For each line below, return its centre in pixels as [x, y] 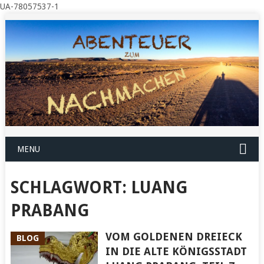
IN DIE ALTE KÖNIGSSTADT [176, 252]
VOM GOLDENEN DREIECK [174, 237]
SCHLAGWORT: [70, 188]
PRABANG [50, 211]
